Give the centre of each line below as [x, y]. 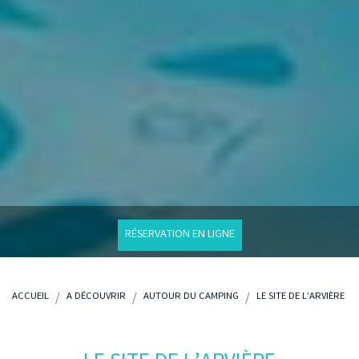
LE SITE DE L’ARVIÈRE [301, 297]
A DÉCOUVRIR [96, 297]
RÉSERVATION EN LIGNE [179, 236]
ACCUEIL [30, 297]
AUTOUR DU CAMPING [191, 297]
